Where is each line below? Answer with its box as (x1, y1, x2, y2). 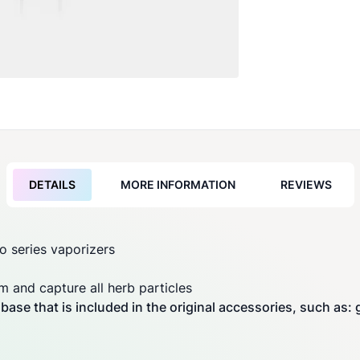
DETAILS (28, 178, 76, 191)
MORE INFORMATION (120, 178, 235, 191)
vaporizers (51, 241, 115, 257)
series (7, 241, 51, 257)
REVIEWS (280, 178, 332, 191)
